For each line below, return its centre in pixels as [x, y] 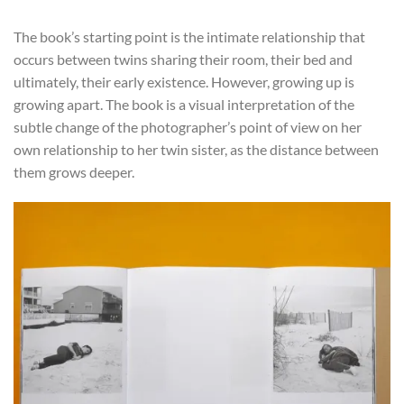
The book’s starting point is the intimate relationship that [189, 36]
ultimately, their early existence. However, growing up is [184, 81]
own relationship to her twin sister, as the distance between [196, 149]
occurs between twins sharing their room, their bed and [183, 59]
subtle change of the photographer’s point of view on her [188, 126]
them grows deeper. [74, 171]
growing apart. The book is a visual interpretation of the [184, 104]
